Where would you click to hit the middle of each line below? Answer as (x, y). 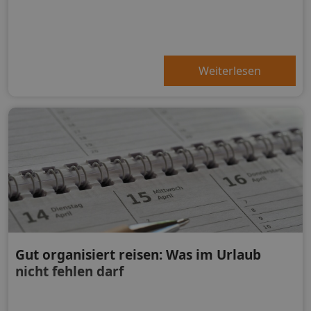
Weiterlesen (230, 70)
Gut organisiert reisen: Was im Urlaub (138, 254)
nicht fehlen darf (69, 271)
